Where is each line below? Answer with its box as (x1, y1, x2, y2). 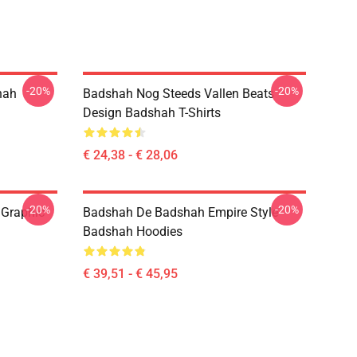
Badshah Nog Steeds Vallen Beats (83, 86, 274, 101)
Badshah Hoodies (83, 224, 182, 239)
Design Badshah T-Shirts (83, 105, 221, 120)
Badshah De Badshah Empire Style (83, 205, 278, 220)
